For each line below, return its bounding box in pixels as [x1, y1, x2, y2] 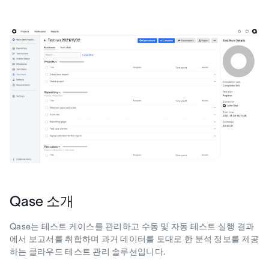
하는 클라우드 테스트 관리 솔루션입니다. [10, 246, 166, 256]
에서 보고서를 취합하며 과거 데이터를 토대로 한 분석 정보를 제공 [10, 234, 259, 244]
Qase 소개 [10, 193, 74, 209]
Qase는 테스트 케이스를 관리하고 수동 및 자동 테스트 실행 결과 [10, 221, 255, 231]
